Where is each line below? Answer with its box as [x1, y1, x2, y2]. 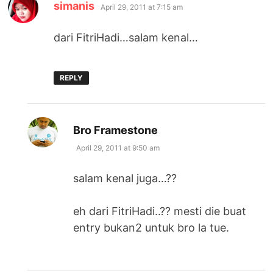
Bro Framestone [73, 123, 158, 136]
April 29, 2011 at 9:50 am [76, 143, 160, 152]
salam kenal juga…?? [73, 171, 177, 185]
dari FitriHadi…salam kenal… [54, 30, 199, 44]
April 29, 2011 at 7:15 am [101, 2, 183, 12]
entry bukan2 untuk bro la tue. [73, 221, 230, 234]
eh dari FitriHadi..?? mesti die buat [73, 204, 247, 218]
